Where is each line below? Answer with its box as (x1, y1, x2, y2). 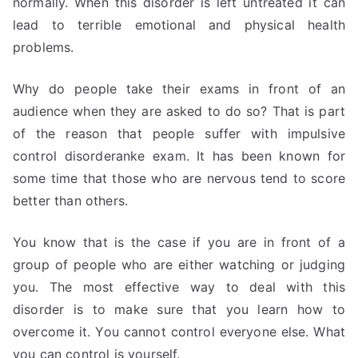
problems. (13, 39, 74, 55)
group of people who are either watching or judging (13, 257, 345, 272)
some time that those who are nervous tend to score (13, 170, 345, 186)
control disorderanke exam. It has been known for (13, 148, 345, 164)
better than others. (13, 193, 129, 209)
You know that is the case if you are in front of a (13, 234, 345, 250)
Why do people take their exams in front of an (13, 81, 345, 97)
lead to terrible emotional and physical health (13, 17, 345, 33)
